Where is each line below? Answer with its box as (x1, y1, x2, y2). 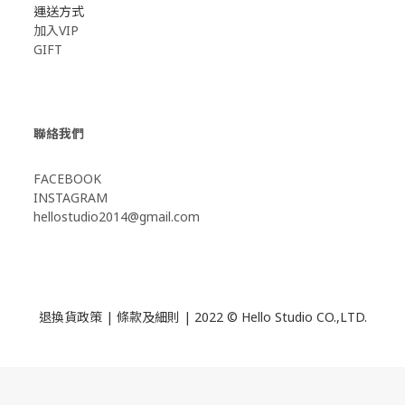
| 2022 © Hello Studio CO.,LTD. (179, 308, 367, 326)
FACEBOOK (33, 170, 101, 188)
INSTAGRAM (33, 189, 108, 207)
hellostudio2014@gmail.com (33, 208, 200, 226)
